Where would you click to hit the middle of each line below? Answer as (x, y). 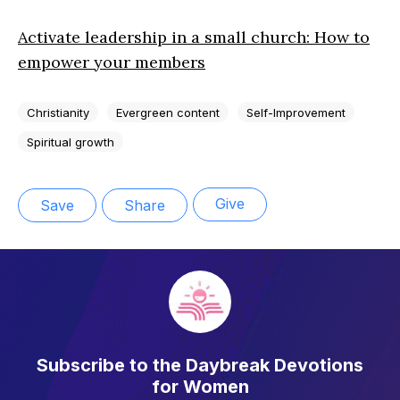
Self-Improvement (296, 112)
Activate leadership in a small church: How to (194, 37)
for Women (200, 386)
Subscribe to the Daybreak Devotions (200, 365)
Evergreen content (168, 112)
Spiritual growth (71, 142)
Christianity (58, 112)
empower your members (112, 62)
